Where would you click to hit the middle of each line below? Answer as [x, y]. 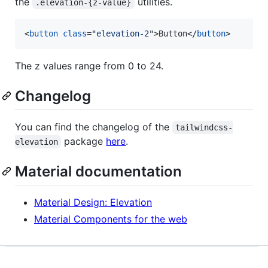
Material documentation [98, 172]
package [84, 141]
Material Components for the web [111, 219]
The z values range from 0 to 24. [89, 66]
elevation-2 [123, 33]
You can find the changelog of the [94, 127]
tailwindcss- [204, 128]
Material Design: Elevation [93, 202]
